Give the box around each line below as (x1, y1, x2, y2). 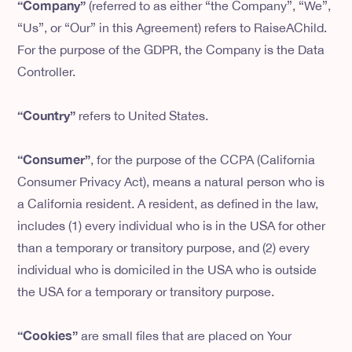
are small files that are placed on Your (81, 328, 292, 343)
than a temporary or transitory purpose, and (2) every (17, 240, 310, 255)
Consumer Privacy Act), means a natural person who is (17, 174, 325, 189)
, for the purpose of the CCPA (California (90, 152, 316, 167)
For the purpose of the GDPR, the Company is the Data (17, 42, 325, 57)
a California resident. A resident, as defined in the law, (17, 196, 319, 211)
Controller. (17, 64, 76, 79)
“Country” (17, 108, 76, 123)
